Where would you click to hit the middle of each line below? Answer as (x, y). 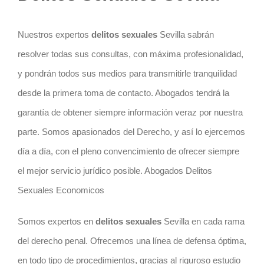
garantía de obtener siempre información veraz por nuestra (130, 112)
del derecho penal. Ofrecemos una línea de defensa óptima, (132, 240)
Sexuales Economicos (61, 190)
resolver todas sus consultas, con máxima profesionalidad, (130, 54)
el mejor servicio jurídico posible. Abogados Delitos (115, 170)
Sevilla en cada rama (203, 221)
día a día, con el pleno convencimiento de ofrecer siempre (128, 151)
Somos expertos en (56, 221)
